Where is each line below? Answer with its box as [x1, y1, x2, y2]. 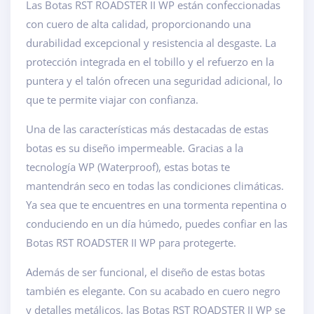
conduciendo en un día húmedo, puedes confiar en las [26, 216, 287, 231]
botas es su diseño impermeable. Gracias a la [26, 140, 243, 155]
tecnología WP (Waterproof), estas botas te [26, 159, 230, 174]
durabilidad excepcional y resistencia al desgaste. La [26, 35, 276, 50]
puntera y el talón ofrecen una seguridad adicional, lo [26, 73, 282, 88]
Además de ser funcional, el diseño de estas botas [26, 264, 265, 279]
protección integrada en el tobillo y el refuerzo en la [26, 54, 274, 69]
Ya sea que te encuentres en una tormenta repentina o [26, 197, 287, 212]
